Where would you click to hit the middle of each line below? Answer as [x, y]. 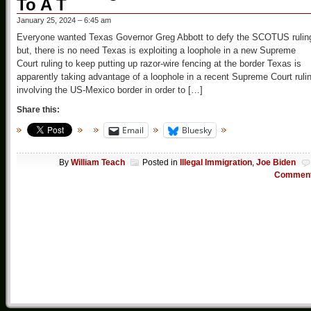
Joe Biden [276, 162]
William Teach [98, 162]
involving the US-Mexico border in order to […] [110, 90]
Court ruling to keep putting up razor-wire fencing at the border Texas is [159, 64]
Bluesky [197, 131]
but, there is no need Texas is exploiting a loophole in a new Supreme [156, 51]
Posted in [161, 162]
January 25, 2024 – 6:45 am [64, 20]
